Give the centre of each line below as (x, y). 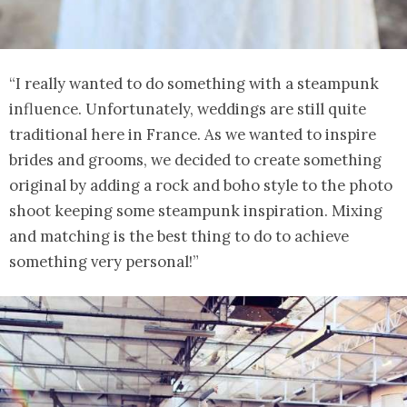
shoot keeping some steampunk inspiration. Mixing (196, 211)
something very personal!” (104, 262)
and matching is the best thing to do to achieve (179, 237)
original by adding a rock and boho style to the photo (201, 186)
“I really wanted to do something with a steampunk (194, 84)
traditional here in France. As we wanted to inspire (193, 135)
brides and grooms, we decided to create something (195, 160)
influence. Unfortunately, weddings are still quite (188, 109)
